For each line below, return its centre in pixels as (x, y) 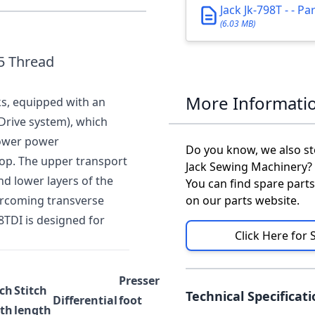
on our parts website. (243, 200)
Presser (139, 281)
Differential (85, 300)
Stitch (31, 290)
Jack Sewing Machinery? (249, 167)
